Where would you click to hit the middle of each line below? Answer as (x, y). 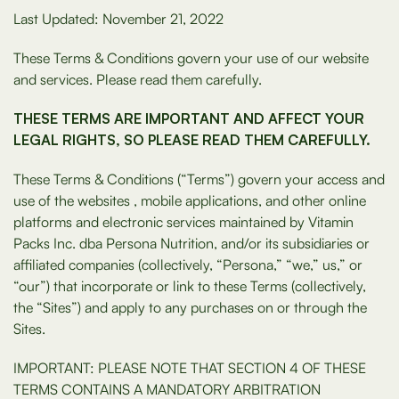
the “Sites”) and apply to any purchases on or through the (190, 307)
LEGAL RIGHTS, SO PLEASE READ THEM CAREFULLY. (192, 140)
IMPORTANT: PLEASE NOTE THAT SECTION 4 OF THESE (190, 368)
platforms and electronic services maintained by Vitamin (183, 222)
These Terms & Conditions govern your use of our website (191, 58)
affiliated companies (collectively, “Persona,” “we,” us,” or (188, 265)
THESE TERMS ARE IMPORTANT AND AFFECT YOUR (189, 118)
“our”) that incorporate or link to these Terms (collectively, (190, 286)
